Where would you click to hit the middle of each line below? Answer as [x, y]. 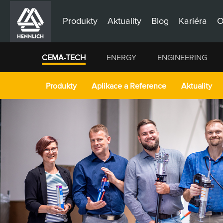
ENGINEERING [182, 57]
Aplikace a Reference [129, 86]
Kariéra [193, 20]
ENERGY [121, 57]
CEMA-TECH [64, 57]
